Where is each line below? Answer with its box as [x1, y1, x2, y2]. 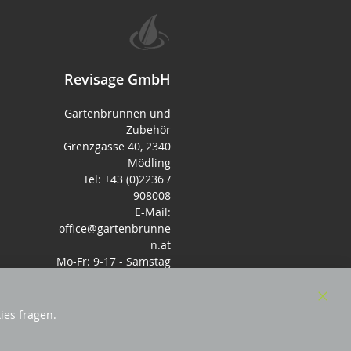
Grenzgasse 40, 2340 [63, 139, 171, 154]
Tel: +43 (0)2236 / [83, 172, 171, 186]
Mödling [128, 155, 171, 170]
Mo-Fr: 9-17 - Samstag [56, 254, 171, 269]
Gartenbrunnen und [64, 106, 171, 121]
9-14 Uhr [125, 270, 171, 285]
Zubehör [126, 122, 171, 137]
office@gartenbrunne [59, 221, 171, 236]
